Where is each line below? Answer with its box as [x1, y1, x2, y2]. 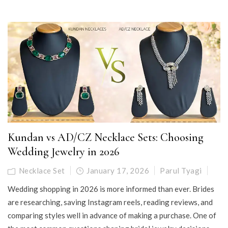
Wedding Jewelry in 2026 [8, 145, 119, 159]
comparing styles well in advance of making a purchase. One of [8, 211, 216, 220]
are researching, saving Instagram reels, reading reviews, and [8, 197, 213, 207]
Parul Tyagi [160, 166, 202, 176]
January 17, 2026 [87, 166, 149, 176]
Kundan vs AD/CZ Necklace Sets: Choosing [8, 131, 204, 145]
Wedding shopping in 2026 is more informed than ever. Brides [8, 184, 214, 194]
